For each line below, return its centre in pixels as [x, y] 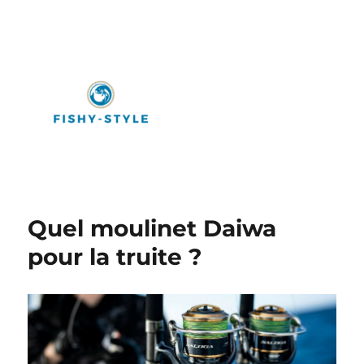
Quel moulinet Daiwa [152, 228]
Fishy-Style [82, 203]
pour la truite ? [115, 257]
